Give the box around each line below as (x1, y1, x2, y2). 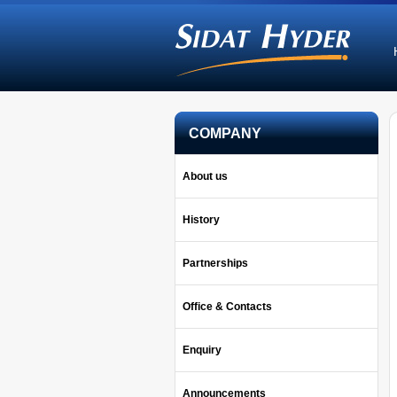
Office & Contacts (183, 300, 272, 313)
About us (183, 170, 228, 183)
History (183, 214, 220, 226)
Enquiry (183, 344, 222, 356)
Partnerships (183, 257, 248, 269)
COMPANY (189, 126, 261, 141)
